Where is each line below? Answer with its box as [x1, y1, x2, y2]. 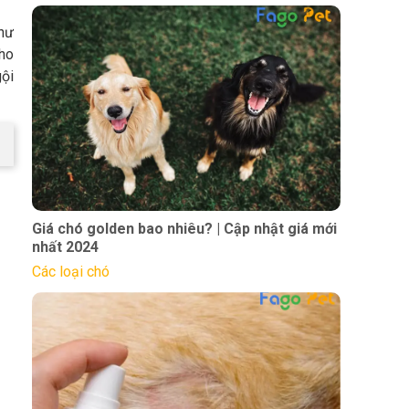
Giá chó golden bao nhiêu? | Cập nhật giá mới [31, 220, 337, 238]
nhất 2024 [31, 238, 99, 257]
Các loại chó [31, 263, 110, 281]
